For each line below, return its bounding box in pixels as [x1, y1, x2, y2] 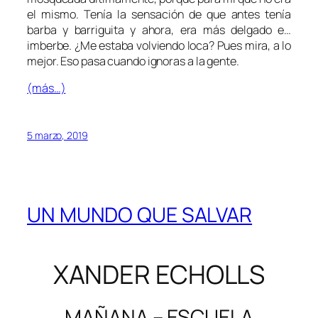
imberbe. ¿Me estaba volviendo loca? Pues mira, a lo [27, 37, 291, 53]
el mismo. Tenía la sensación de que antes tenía [27, 6, 291, 22]
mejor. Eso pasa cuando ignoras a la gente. [27, 53, 239, 69]
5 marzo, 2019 [27, 128, 88, 143]
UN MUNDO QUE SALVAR [27, 200, 253, 229]
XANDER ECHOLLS [53, 256, 265, 292]
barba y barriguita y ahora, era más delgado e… [27, 21, 291, 38]
